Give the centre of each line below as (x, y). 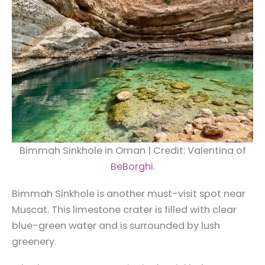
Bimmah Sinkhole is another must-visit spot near (129, 193)
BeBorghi (132, 167)
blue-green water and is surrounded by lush (116, 225)
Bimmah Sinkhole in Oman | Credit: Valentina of (132, 151)
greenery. (34, 241)
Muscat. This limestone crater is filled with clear (124, 209)
